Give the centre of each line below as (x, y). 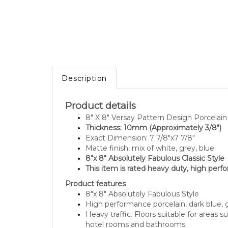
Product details (101, 94)
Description (84, 66)
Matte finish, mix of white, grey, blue (150, 136)
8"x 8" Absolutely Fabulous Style (142, 182)
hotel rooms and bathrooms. (136, 212)
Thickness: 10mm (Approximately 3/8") (153, 116)
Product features (95, 172)
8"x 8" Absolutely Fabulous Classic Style (155, 146)
